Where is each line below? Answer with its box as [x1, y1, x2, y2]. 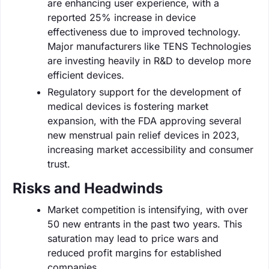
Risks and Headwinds [13, 179, 163, 197]
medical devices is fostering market [47, 100, 208, 112]
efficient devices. [47, 68, 124, 81]
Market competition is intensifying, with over [47, 203, 248, 216]
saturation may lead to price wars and [47, 232, 219, 244]
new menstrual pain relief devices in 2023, [47, 128, 240, 141]
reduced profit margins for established [47, 246, 222, 259]
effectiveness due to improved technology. [47, 25, 241, 38]
